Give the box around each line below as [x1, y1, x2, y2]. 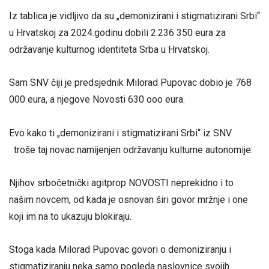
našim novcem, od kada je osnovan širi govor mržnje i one [9, 193, 248, 205]
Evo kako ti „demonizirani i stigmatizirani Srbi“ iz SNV [9, 127, 232, 139]
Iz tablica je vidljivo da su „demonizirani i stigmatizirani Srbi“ [9, 10, 260, 22]
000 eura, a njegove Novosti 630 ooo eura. [9, 94, 185, 106]
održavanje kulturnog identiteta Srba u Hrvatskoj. [9, 44, 210, 56]
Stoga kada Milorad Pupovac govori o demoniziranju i [9, 244, 231, 256]
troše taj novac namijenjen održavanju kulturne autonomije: [9, 144, 253, 156]
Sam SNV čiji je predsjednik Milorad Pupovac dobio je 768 [9, 77, 252, 89]
